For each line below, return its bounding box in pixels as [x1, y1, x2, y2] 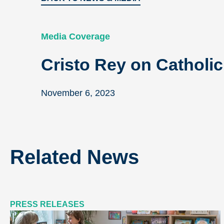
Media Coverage [41, 31, 110, 41]
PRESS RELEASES [10, 200, 84, 208]
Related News [10, 146, 139, 168]
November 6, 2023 [41, 88, 115, 98]
